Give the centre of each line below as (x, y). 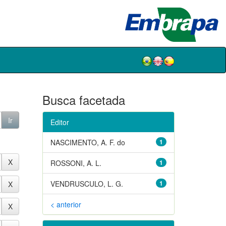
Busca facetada (83, 99)
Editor (60, 122)
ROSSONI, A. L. (76, 163)
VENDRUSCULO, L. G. (87, 183)
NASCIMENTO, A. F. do (88, 142)
